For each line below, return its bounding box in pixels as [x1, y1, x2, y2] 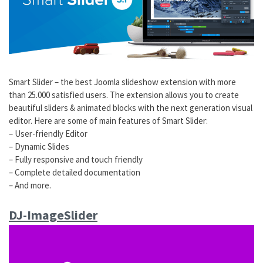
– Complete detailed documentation [9, 167, 140, 178]
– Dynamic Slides [9, 141, 69, 153]
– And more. [9, 180, 51, 191]
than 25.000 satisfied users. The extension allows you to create [9, 89, 239, 101]
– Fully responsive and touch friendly [9, 154, 143, 166]
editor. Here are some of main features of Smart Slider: [9, 115, 208, 127]
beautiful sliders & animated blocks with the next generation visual [9, 102, 252, 114]
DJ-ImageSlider [9, 206, 97, 223]
